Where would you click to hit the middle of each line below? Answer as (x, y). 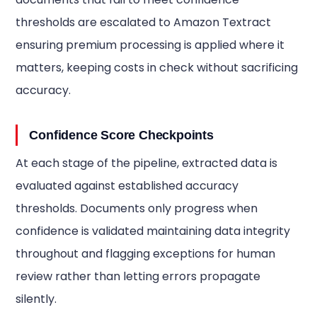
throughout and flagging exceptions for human (146, 254)
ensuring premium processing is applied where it (150, 45)
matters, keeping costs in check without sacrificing (157, 68)
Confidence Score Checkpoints (121, 135)
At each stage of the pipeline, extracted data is (147, 163)
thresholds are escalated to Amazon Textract (144, 22)
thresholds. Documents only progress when (137, 208)
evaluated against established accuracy (127, 186)
